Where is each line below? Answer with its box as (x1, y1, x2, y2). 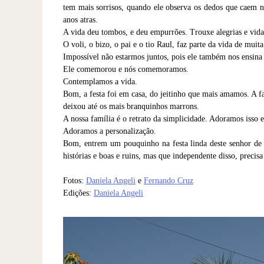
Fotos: (63, 176, 86, 185)
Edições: (63, 188, 94, 197)
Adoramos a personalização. (63, 126, 156, 136)
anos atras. (63, 15, 98, 24)
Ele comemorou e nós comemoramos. (63, 64, 189, 74)
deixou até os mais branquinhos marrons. (63, 101, 199, 111)
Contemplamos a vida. (63, 77, 137, 86)
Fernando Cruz (144, 176, 193, 185)
